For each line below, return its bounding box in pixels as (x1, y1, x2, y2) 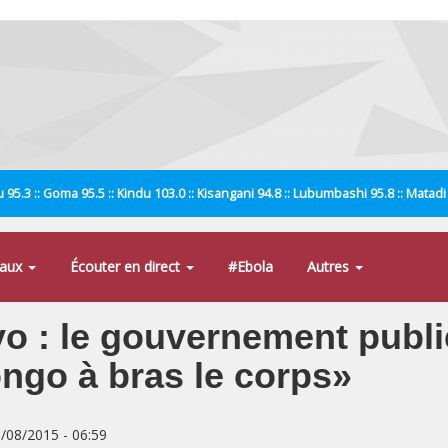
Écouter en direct (70, 257, 184, 276)
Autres (307, 257, 353, 276)
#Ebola (228, 257, 273, 276)
